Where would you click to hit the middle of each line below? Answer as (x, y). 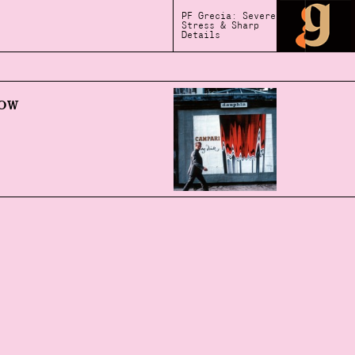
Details (201, 35)
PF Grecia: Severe (229, 16)
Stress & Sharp (220, 26)
